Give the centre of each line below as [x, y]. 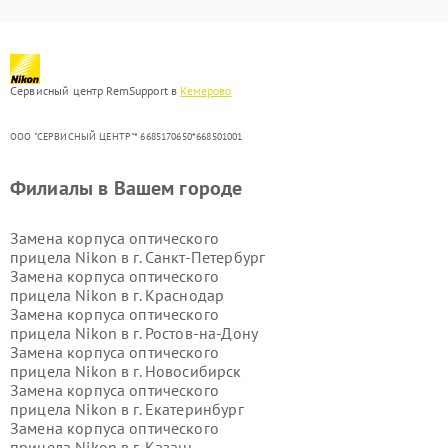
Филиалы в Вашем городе [126, 188]
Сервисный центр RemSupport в [95, 90]
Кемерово [206, 90]
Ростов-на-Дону [201, 333]
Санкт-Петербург [205, 257]
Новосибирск [193, 371]
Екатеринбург [194, 409]
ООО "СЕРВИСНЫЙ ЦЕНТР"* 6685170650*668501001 [126, 136]
